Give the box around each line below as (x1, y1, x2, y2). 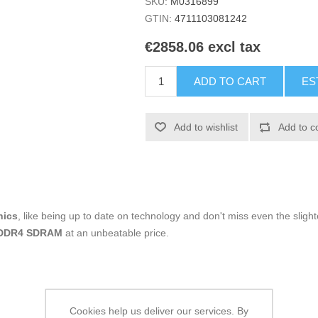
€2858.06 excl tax (145, 39, 261, 55)
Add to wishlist (174, 121, 238, 133)
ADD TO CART (194, 75, 267, 88)
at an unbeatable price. (65, 227, 169, 239)
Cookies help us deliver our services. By (70, 305, 248, 317)
